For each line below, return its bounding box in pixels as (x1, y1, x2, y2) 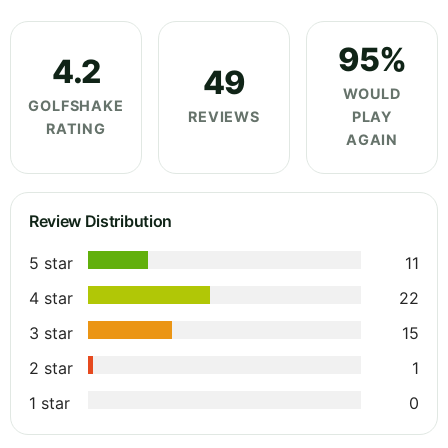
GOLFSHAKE (28, 96, 124, 114)
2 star (29, 358, 73, 379)
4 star (29, 288, 73, 309)
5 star (29, 253, 73, 274)
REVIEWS (187, 108, 261, 126)
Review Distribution (29, 211, 172, 232)
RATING (45, 119, 107, 137)
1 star (29, 393, 70, 414)
